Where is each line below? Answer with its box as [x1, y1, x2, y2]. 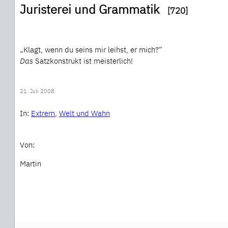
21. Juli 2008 [20, 88, 54, 95]
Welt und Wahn [59, 108, 110, 119]
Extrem [31, 108, 55, 119]
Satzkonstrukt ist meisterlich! [35, 56, 133, 66]
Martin [20, 159, 41, 169]
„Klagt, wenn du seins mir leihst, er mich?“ [20, 45, 162, 55]
